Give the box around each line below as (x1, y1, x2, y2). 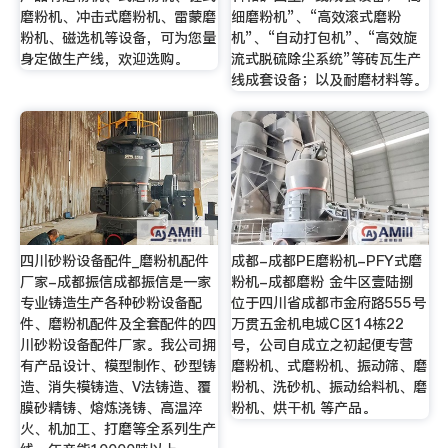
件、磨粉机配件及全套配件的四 (19, 313, 216, 334)
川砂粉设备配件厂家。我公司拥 (19, 334, 216, 355)
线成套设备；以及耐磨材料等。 (231, 70, 428, 91)
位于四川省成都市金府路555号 (231, 292, 427, 313)
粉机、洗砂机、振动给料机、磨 (231, 376, 428, 397)
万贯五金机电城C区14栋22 (231, 313, 405, 334)
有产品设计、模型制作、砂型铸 (19, 355, 216, 376)
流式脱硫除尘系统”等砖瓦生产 (231, 49, 422, 70)
